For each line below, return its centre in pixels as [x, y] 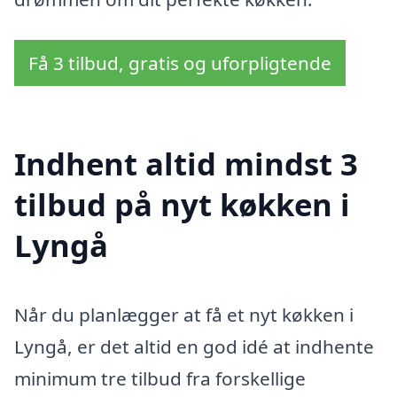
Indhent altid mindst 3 [186, 163]
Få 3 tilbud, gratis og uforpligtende [180, 63]
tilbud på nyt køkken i [182, 204]
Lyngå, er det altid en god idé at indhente [194, 346]
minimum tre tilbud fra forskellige [160, 378]
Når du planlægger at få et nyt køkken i [184, 314]
